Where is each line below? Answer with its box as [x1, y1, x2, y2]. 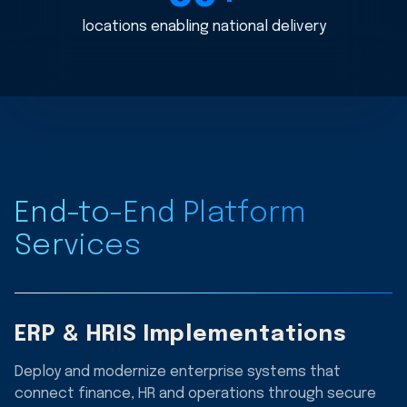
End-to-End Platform [15, 198, 307, 229]
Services [15, 231, 141, 262]
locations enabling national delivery [81, 18, 326, 35]
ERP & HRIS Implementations [15, 323, 347, 346]
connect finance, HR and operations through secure [15, 385, 376, 402]
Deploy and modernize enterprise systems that [15, 363, 341, 380]
